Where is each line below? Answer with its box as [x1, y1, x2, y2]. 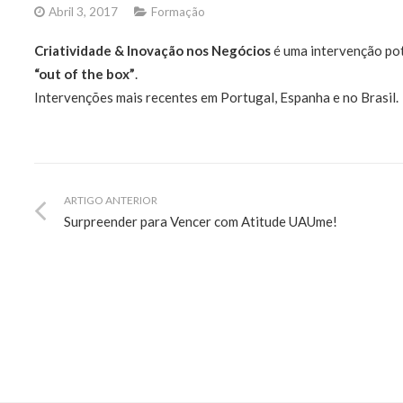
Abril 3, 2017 [49, 4, 118, 19]
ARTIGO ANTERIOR [63, 193, 157, 207]
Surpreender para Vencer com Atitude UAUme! [63, 212, 337, 229]
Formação [150, 4, 205, 19]
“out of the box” [33, 65, 135, 82]
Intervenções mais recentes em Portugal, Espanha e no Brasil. [33, 88, 399, 105]
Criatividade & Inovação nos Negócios [33, 41, 271, 58]
